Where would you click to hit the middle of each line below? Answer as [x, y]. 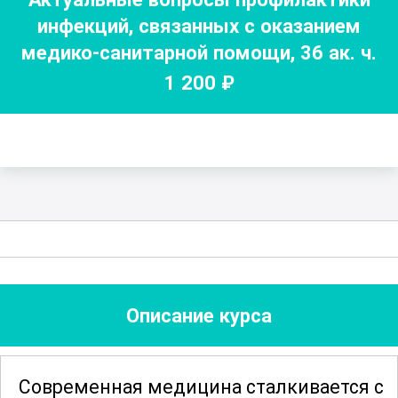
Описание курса [199, 316]
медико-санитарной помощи [156, 52]
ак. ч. [350, 52]
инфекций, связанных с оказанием [199, 25]
